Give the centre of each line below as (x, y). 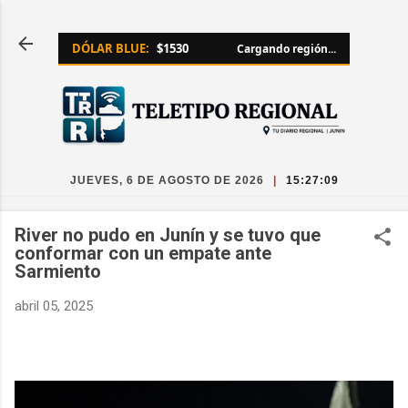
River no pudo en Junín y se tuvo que (168, 235)
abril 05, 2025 (54, 306)
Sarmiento (58, 272)
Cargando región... (286, 48)
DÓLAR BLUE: (111, 48)
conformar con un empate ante (143, 254)
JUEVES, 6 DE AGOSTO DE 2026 (167, 181)
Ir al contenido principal (204, 23)
